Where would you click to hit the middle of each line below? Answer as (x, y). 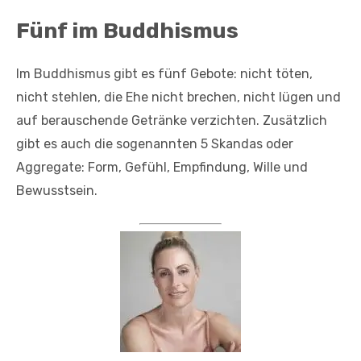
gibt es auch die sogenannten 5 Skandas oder (155, 143)
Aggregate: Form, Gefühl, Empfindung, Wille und (162, 167)
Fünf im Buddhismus (127, 30)
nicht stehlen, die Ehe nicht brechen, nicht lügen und (178, 97)
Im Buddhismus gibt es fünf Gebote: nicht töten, (164, 73)
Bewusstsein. (57, 190)
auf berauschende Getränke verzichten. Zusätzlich (172, 120)
